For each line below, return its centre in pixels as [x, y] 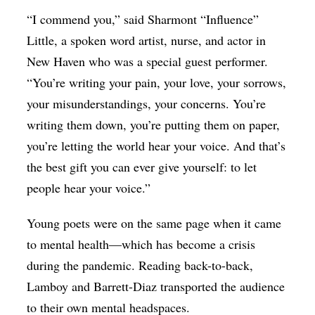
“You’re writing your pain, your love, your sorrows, [157, 83]
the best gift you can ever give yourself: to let [142, 167]
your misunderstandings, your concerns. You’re [147, 104]
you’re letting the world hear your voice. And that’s [156, 146]
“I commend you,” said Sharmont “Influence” [143, 19]
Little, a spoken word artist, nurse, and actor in [147, 40]
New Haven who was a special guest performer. [148, 62]
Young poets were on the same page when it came [154, 223]
